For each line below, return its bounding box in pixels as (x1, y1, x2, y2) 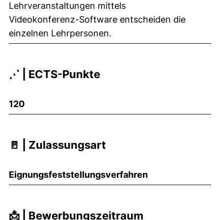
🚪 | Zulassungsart (9, 138, 106, 151)
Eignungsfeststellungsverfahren (9, 169, 148, 180)
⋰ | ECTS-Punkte (9, 67, 100, 81)
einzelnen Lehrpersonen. (9, 27, 111, 38)
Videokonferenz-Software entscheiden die (9, 14, 186, 25)
